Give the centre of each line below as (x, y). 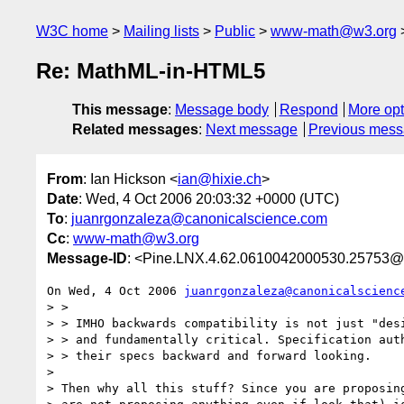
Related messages (135, 130)
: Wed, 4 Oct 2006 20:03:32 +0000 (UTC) (209, 198)
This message (120, 110)
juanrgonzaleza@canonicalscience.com (199, 218)
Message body (222, 110)
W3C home (72, 31)
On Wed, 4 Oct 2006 (115, 290)
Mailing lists (161, 31)
